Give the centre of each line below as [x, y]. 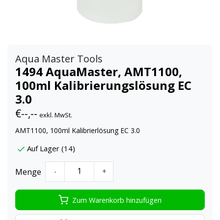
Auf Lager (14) [51, 149]
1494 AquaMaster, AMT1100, [99, 72]
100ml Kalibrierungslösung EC [103, 85]
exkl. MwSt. [56, 115]
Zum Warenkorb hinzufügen [117, 200]
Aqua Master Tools [59, 59]
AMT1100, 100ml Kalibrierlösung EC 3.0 [78, 131]
